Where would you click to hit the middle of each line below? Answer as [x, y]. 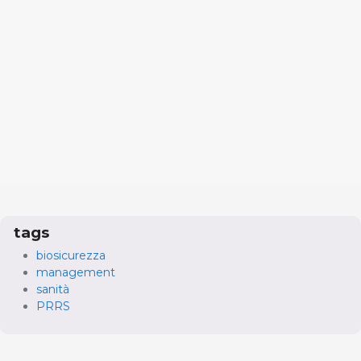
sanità [53, 289]
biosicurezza [71, 255]
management [76, 272]
